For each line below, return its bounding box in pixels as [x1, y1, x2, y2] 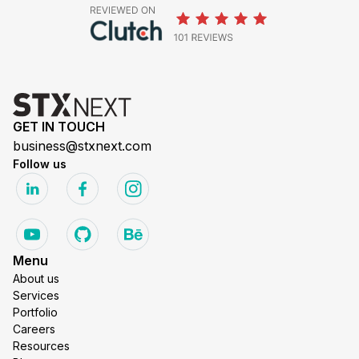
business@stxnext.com [13, 137, 151, 154]
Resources [13, 338, 70, 353]
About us [13, 271, 59, 285]
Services [13, 288, 59, 302]
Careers [13, 321, 55, 336]
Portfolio [13, 305, 58, 319]
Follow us [13, 156, 67, 171]
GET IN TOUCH [13, 118, 105, 135]
